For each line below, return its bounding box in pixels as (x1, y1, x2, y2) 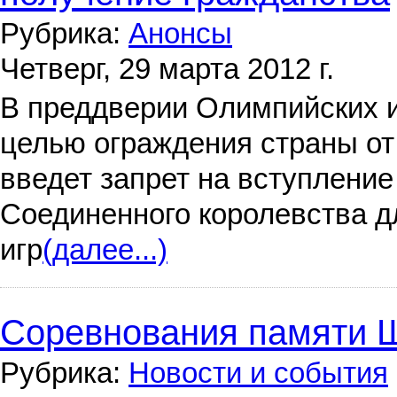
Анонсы (128, 18, 232, 50)
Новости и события (128, 357, 388, 389)
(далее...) (43, 234, 167, 266)
